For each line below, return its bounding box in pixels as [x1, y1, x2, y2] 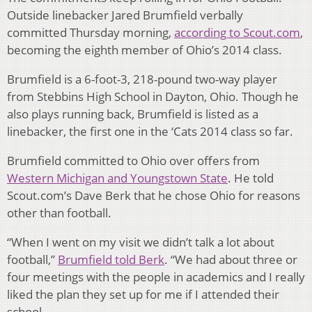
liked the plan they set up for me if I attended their [7, 286, 279, 303]
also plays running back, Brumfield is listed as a [7, 106, 258, 123]
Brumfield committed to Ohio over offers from [7, 153, 260, 169]
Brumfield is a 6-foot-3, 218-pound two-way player [7, 71, 277, 88]
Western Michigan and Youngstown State [7, 170, 228, 187]
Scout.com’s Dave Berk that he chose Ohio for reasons [7, 187, 300, 204]
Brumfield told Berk [58, 251, 164, 268]
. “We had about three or [164, 251, 297, 268]
